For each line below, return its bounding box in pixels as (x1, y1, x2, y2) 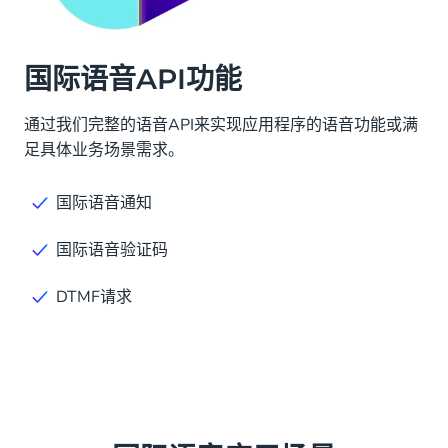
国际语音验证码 (56, 239, 168, 262)
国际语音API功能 (24, 62, 242, 97)
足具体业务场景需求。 (24, 139, 184, 162)
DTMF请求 (56, 286, 132, 309)
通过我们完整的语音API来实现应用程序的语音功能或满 (24, 114, 418, 137)
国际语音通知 (56, 192, 152, 215)
